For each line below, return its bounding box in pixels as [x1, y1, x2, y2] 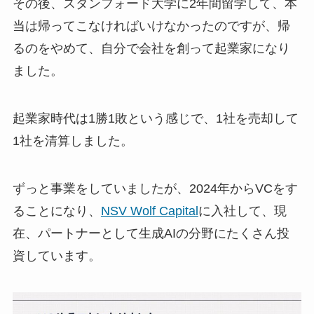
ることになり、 [12, 203, 101, 218]
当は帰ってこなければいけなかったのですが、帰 [12, 19, 290, 34]
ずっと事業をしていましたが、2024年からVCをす [12, 181, 298, 196]
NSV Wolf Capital [100, 203, 198, 218]
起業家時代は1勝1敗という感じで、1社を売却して [12, 111, 299, 125]
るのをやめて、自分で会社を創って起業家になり [12, 41, 290, 56]
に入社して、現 [198, 203, 287, 218]
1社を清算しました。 [12, 133, 133, 148]
